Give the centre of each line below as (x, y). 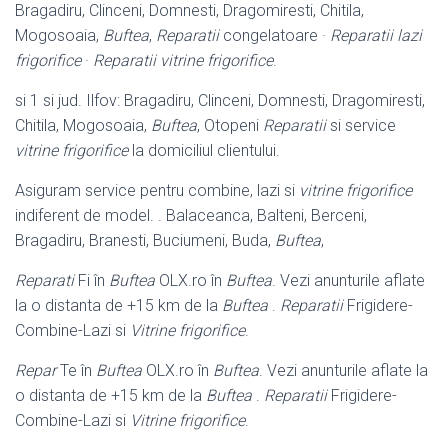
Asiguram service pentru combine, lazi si (157, 190)
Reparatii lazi (376, 35)
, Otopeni (230, 125)
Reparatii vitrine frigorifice (183, 60)
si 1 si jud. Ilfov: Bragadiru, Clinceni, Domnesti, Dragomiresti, (220, 100)
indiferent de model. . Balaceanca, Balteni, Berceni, (191, 215)
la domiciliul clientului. (204, 150)
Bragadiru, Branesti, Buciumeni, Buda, (145, 240)
